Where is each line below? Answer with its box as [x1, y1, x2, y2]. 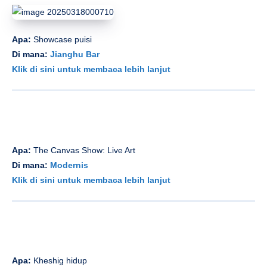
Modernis [50, 160, 88, 170]
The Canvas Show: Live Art [31, 145, 135, 155]
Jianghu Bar [50, 49, 100, 60]
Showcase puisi [31, 35, 92, 45]
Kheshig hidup [33, 256, 87, 266]
